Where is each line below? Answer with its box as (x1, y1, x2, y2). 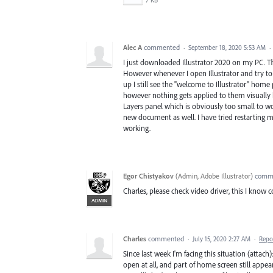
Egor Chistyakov (123, 171, 174, 181)
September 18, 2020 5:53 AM (188, 43, 266, 52)
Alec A (123, 43, 142, 52)
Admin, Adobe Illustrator (178, 171, 250, 181)
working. (123, 123, 151, 133)
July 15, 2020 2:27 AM (193, 235, 250, 244)
